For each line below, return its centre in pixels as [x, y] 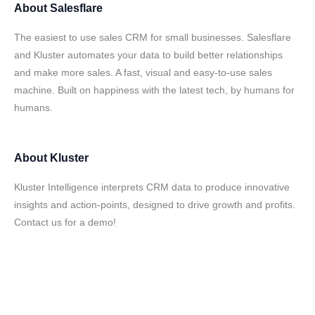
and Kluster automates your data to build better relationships [148, 55]
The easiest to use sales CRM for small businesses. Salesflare [153, 37]
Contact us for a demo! [65, 222]
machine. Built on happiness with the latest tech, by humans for [154, 90]
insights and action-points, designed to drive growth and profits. [155, 205]
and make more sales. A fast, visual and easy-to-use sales [143, 72]
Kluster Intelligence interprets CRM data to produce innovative [152, 187]
